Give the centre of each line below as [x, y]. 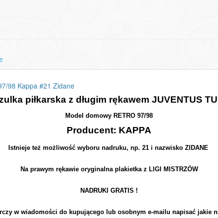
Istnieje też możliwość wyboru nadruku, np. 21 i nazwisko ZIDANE [109, 148]
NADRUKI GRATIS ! [109, 191]
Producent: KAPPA [109, 130]
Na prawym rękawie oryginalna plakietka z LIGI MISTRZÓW [109, 169]
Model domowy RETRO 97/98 [109, 116]
